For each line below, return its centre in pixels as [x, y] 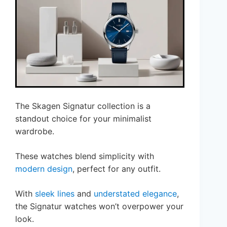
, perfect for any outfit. [117, 168]
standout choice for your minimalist [83, 118]
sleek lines [55, 193]
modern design [44, 168]
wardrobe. [35, 131]
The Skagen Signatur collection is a [83, 106]
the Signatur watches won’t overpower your [99, 206]
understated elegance [135, 193]
